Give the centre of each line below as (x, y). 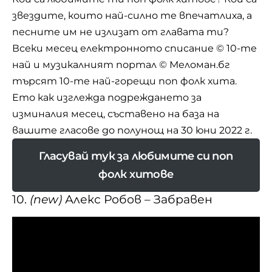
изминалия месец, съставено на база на (116, 114)
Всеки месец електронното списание (114, 48)
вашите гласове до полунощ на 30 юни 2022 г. (132, 130)
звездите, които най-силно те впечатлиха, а (132, 15)
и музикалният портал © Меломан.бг (131, 65)
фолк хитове (136, 174)
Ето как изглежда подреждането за (107, 97)
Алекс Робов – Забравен (137, 199)
